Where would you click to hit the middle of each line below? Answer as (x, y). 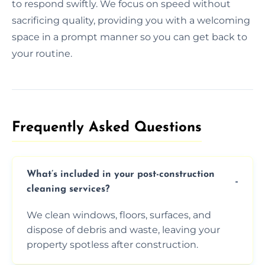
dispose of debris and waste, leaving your (123, 230)
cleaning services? (68, 189)
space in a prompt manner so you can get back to (130, 37)
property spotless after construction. (112, 244)
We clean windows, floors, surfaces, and (119, 215)
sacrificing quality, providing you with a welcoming (131, 20)
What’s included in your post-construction (121, 174)
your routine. (42, 53)
